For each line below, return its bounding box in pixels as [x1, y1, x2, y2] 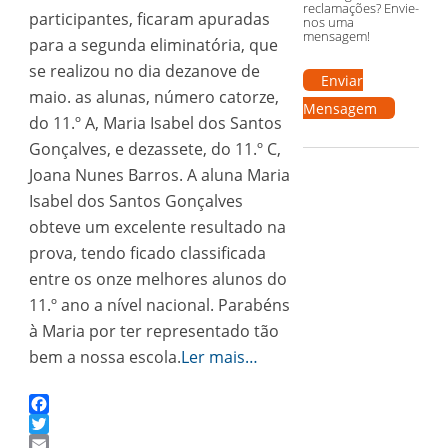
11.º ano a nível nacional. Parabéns [28, 294, 290, 316]
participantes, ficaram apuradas [28, 8, 270, 30]
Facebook [28, 413, 101, 435]
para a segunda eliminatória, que [28, 34, 278, 56]
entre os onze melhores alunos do [28, 268, 287, 290]
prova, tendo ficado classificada [28, 242, 266, 264]
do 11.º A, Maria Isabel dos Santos [28, 112, 282, 134]
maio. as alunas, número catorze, [28, 86, 279, 108]
